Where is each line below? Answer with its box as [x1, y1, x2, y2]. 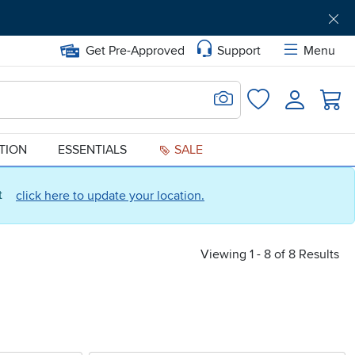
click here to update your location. [16, 188, 204, 204]
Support [217, 43, 261, 59]
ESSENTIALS [58, 142, 128, 158]
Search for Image [213, 86, 307, 102]
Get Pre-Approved [86, 43, 185, 59]
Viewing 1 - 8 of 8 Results [200, 246, 339, 262]
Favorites [257, 90, 308, 105]
